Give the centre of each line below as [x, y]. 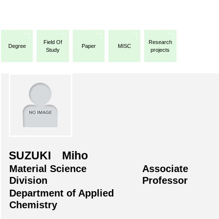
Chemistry [33, 205]
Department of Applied [62, 193]
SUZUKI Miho [48, 155]
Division [28, 180]
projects [160, 50]
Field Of [53, 42]
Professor [165, 180]
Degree [17, 46]
